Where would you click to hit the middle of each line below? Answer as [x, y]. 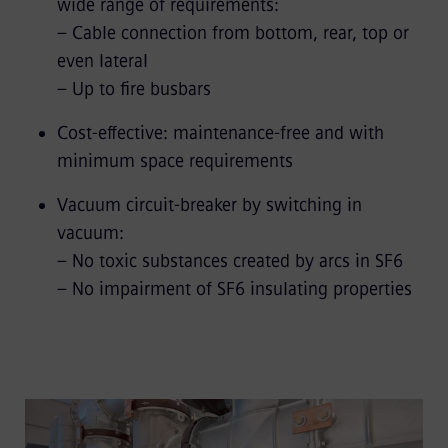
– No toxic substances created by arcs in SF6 [229, 260]
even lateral [102, 60]
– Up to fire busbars [133, 88]
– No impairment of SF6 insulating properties [234, 288]
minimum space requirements [174, 160]
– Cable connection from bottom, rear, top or [232, 32]
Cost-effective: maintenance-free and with [220, 132]
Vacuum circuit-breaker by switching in [209, 204]
